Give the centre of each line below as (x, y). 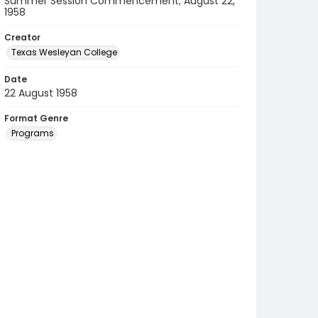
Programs (33, 133)
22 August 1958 (41, 93)
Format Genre (36, 118)
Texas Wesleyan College (64, 52)
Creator (22, 37)
